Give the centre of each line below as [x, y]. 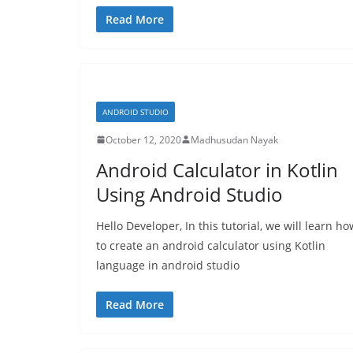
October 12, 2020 [143, 139]
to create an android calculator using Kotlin [211, 245]
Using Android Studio [190, 194]
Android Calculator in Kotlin [217, 169]
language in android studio [168, 265]
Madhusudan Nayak [234, 139]
